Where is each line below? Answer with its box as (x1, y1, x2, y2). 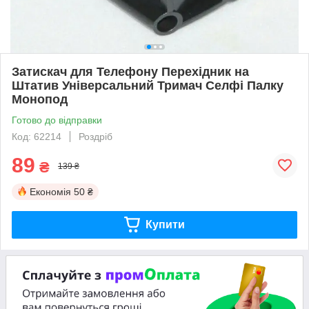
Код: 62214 (12, 130, 61, 142)
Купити (145, 218, 185, 230)
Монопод (12, 92, 68, 106)
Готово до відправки (12, 114, 102, 126)
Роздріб (79, 130, 112, 142)
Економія (30, 186, 71, 197)
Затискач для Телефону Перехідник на (12, 64, 249, 79)
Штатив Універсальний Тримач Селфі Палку (12, 78, 283, 92)
